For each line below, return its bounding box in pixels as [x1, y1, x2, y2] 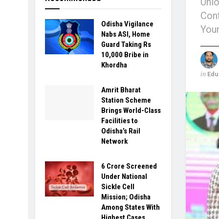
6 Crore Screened [101, 162, 157, 171]
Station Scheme [101, 96, 151, 105]
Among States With [101, 203, 160, 212]
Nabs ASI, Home [101, 30, 150, 39]
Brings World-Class [101, 106, 161, 115]
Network [101, 137, 128, 146]
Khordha [101, 61, 127, 69]
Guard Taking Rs [101, 40, 151, 49]
